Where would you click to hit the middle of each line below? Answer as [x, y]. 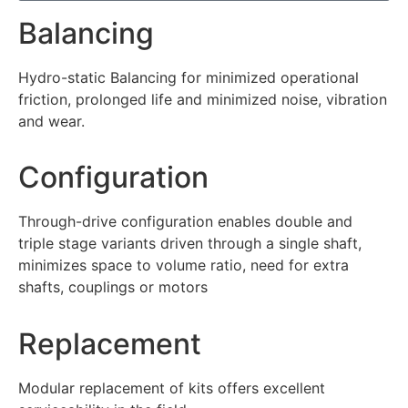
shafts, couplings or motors [113, 287]
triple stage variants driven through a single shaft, [190, 244]
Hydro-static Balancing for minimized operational [189, 77]
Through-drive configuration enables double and [185, 222]
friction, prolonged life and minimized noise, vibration [203, 99]
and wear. [51, 121]
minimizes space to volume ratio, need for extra [184, 265]
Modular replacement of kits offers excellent [172, 388]
